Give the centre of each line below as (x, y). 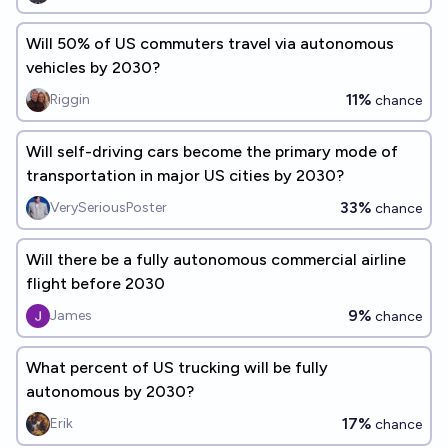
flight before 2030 (95, 283)
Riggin (70, 99)
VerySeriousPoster (108, 207)
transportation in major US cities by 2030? (185, 175)
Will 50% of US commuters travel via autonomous (210, 43)
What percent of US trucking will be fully (177, 367)
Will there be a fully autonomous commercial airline (216, 259)
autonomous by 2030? (110, 391)
